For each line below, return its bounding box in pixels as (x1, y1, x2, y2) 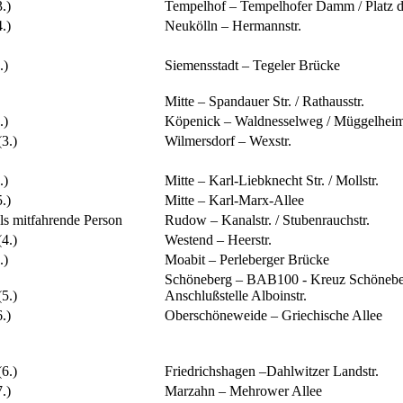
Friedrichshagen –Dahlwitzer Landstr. (165, 363, 379, 380)
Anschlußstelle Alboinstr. (165, 288, 307, 304)
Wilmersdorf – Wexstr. (165, 133, 291, 149)
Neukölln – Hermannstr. (165, 18, 301, 34)
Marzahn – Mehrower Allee (165, 383, 322, 399)
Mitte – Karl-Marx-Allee (165, 193, 304, 209)
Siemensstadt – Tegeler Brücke (165, 58, 340, 74)
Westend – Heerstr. (165, 232, 272, 248)
